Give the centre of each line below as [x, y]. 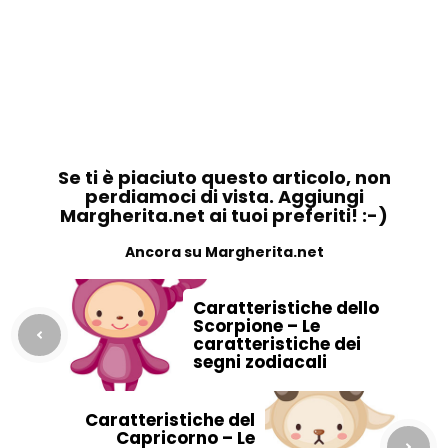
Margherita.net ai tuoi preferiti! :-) [224, 215]
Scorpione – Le [256, 326]
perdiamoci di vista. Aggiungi [224, 196]
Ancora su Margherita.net [224, 252]
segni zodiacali [260, 362]
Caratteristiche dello [286, 308]
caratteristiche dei [277, 344]
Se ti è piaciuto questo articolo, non [224, 177]
